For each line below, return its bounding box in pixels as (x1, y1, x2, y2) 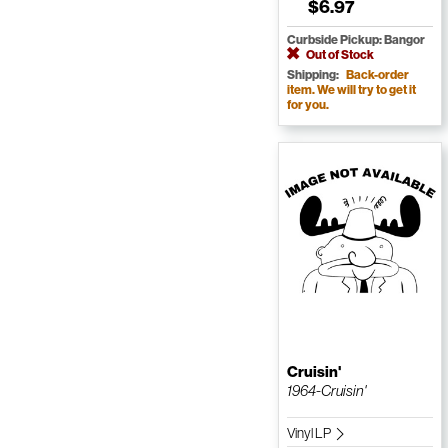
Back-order (345, 67, 409, 83)
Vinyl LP (286, 424, 333, 443)
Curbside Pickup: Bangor (286, 32, 425, 48)
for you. (286, 97, 329, 113)
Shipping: (286, 67, 341, 83)
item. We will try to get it (286, 82, 416, 98)
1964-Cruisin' (286, 381, 366, 401)
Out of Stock (303, 47, 374, 63)
